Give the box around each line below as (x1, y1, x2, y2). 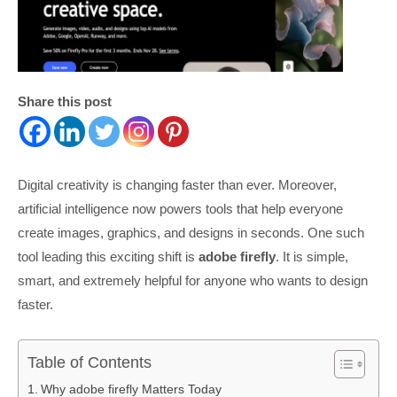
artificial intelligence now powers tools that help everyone (18, 200, 343, 216)
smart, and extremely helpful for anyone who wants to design (18, 272, 368, 288)
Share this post (18, 93, 112, 109)
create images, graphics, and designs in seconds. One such (18, 224, 364, 240)
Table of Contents (27, 353, 152, 371)
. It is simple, (276, 248, 348, 264)
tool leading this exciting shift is (18, 248, 198, 264)
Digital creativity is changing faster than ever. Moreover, (18, 176, 337, 192)
